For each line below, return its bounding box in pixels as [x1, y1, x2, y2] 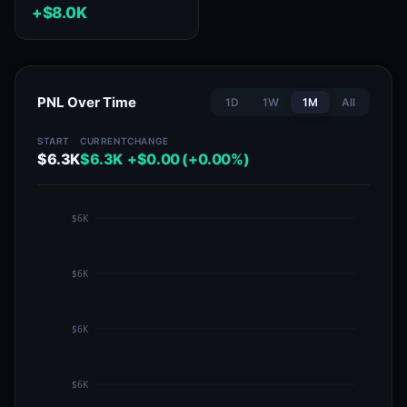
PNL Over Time [37, 94, 136, 111]
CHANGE [127, 135, 169, 146]
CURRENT [80, 135, 128, 146]
